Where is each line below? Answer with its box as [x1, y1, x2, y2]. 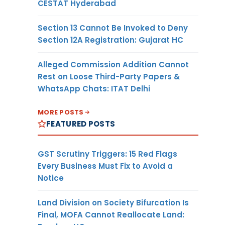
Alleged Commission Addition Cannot [38, 59, 189, 70]
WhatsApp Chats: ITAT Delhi [38, 83, 150, 94]
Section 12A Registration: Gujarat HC [38, 34, 183, 45]
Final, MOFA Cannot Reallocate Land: [38, 209, 184, 220]
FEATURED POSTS [46, 118, 116, 129]
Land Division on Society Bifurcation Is [38, 197, 189, 208]
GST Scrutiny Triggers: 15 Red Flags [38, 148, 177, 159]
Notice [38, 172, 64, 183]
